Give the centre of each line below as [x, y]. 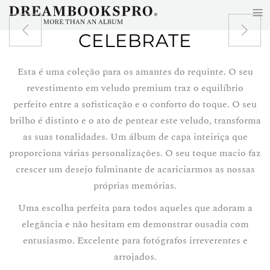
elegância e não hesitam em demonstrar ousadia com [135, 224]
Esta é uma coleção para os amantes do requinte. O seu [135, 72]
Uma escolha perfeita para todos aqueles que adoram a [135, 208]
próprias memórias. [135, 186]
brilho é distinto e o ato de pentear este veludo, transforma [135, 121]
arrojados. [135, 257]
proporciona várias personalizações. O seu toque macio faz [135, 153]
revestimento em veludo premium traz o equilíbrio [135, 88]
